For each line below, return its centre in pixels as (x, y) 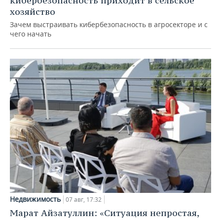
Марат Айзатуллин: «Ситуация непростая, (104, 213)
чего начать (31, 34)
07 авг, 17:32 (84, 200)
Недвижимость (35, 199)
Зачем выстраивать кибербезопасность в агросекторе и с (109, 25)
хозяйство (33, 12)
